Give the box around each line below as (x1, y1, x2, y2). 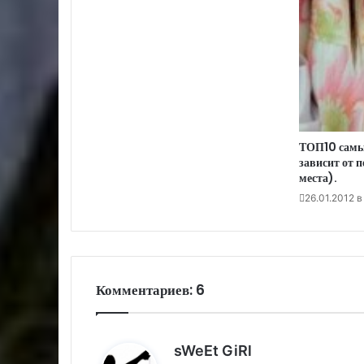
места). (298, 169, 337, 186)
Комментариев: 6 (96, 279, 205, 300)
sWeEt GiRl (174, 341, 252, 359)
